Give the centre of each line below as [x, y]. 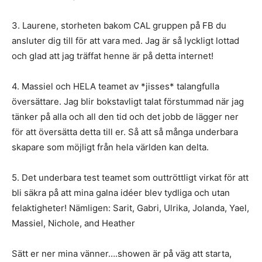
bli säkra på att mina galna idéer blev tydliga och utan [121, 193]
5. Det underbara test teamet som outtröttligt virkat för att [130, 178]
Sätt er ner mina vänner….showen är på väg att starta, [122, 254]
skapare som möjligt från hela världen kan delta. [110, 147]
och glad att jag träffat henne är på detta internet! [113, 56]
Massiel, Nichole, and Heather [73, 223]
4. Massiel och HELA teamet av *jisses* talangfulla [116, 87]
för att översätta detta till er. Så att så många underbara [125, 132]
